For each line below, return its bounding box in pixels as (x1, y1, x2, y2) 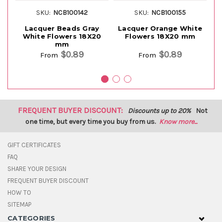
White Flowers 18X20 (22, 32, 102, 40)
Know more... (159, 117, 197, 126)
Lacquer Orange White (118, 24, 202, 32)
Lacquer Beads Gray (24, 24, 100, 32)
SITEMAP (7, 200, 31, 208)
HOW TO (7, 188, 31, 196)
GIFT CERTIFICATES (7, 141, 61, 149)
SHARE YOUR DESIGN (7, 165, 66, 172)
